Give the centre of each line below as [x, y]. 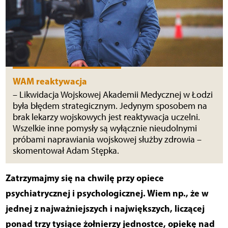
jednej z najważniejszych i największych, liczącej [105, 208]
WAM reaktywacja [50, 81]
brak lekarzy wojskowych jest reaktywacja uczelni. [106, 117]
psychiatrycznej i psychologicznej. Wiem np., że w [107, 193]
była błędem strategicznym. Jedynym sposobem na [110, 106]
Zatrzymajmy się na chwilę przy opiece [84, 178]
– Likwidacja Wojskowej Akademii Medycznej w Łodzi [112, 94]
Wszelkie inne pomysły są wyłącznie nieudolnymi [105, 128]
